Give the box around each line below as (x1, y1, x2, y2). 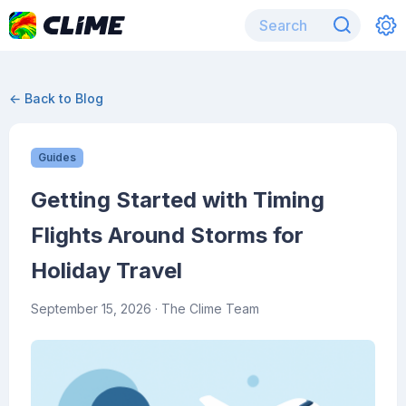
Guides (38, 150, 76, 164)
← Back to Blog (9, 91, 103, 106)
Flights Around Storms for (31, 222, 304, 248)
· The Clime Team (151, 301, 259, 316)
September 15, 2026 (31, 301, 151, 316)
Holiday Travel (31, 257, 182, 284)
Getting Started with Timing (31, 187, 324, 213)
